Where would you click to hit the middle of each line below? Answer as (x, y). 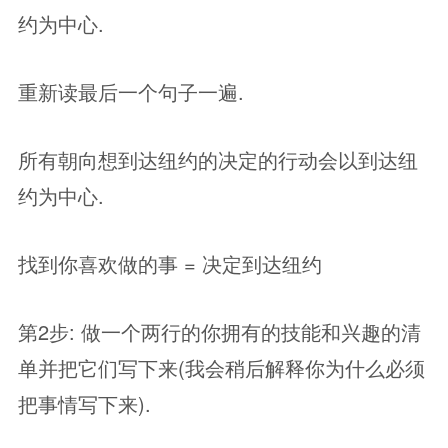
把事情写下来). (84, 403)
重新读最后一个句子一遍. (131, 91)
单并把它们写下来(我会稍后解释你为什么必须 (221, 367)
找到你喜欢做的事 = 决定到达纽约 (170, 263)
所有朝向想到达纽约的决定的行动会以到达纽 (218, 159)
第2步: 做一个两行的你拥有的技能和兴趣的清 (219, 331)
